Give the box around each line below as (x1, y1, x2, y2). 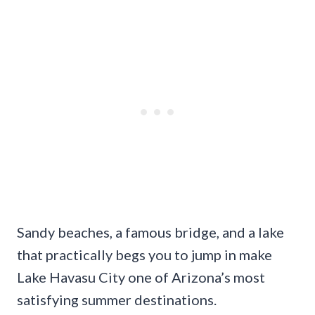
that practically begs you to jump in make (17, 245, 272, 263)
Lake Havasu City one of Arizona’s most (17, 268, 265, 285)
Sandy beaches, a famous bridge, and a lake (17, 223, 284, 240)
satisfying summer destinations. (17, 290, 217, 308)
